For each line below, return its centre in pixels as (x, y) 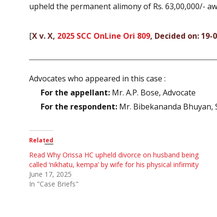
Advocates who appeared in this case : (97, 78)
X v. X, (45, 36)
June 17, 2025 (50, 174)
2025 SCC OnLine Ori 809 (104, 36)
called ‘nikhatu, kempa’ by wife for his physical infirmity (114, 164)
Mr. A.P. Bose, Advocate (153, 92)
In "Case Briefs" (54, 184)
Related (41, 140)
